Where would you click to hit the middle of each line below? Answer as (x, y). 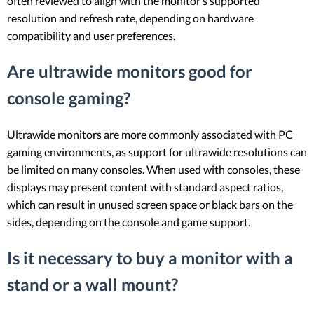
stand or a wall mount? (93, 284)
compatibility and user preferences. (91, 35)
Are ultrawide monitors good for (130, 71)
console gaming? (69, 97)
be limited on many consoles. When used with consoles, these (153, 169)
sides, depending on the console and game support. (129, 221)
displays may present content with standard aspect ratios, (145, 186)
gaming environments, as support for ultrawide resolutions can (157, 151)
